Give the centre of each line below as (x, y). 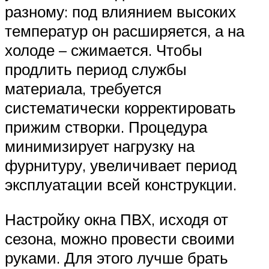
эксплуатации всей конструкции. (121, 185)
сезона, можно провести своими (120, 238)
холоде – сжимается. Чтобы (104, 50)
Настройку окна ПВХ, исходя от (116, 219)
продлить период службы (96, 69)
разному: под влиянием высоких (120, 12)
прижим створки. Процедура (106, 127)
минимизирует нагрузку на (100, 146)
